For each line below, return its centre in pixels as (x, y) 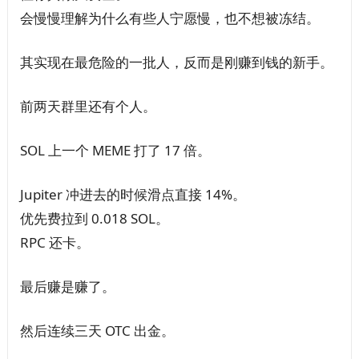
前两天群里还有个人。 (88, 106)
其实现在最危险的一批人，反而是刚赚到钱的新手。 (176, 62)
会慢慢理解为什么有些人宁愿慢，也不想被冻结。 (169, 18)
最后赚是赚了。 (67, 286)
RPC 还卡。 (54, 242)
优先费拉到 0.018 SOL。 (94, 218)
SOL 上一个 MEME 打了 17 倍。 (115, 150)
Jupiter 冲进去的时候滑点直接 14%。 (133, 194)
